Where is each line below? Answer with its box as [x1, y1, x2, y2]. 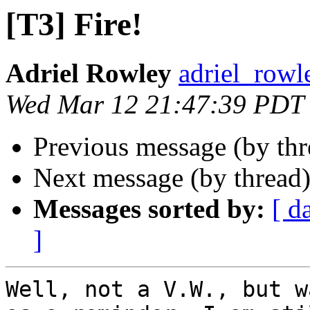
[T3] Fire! [6, 6, 143, 42]
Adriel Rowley [6, 58, 172, 89]
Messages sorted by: [33, 194, 265, 224]
